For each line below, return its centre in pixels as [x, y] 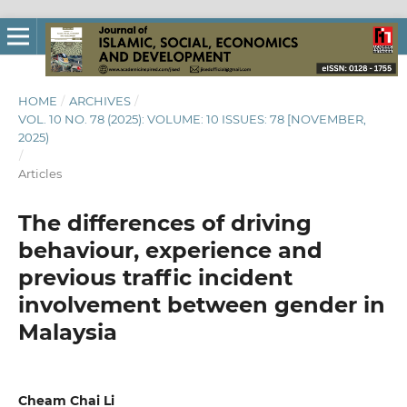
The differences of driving [164, 223]
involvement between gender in [201, 304]
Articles [40, 173]
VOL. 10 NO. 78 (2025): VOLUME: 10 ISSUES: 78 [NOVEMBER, [192, 119]
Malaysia [67, 332]
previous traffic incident [155, 277]
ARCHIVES [99, 100]
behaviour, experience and [170, 250]
